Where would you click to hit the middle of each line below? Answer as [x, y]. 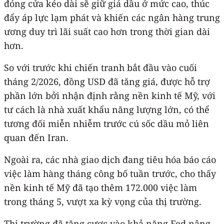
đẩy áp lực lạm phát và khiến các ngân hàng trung [112, 17]
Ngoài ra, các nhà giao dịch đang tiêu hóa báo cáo [110, 159]
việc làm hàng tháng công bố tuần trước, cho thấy [110, 173]
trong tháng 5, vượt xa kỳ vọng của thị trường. [103, 201]
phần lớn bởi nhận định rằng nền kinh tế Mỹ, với [110, 95]
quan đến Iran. [36, 137]
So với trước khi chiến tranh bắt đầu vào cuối [100, 67]
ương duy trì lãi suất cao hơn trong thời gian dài [107, 31]
